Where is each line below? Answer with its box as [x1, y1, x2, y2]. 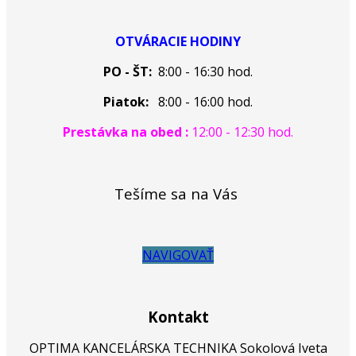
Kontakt [147, 306, 209, 327]
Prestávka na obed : [63, 122, 192, 141]
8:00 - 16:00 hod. [149, 92, 253, 110]
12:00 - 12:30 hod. [192, 122, 293, 141]
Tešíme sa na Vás [114, 183, 242, 203]
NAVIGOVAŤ [142, 246, 214, 264]
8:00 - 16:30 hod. [152, 62, 253, 80]
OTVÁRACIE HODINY [115, 32, 241, 50]
